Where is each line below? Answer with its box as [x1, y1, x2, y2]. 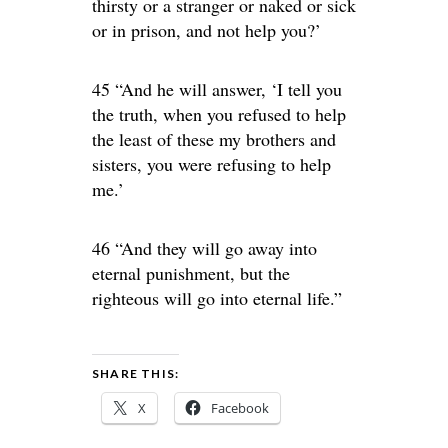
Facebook [211, 399, 269, 417]
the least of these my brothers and [92, 127, 336, 151]
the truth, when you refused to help [92, 102, 346, 126]
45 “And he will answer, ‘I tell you [92, 77, 342, 101]
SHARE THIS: [92, 366, 180, 381]
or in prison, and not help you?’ [92, 18, 321, 42]
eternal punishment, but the [92, 261, 290, 285]
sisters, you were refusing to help [92, 152, 331, 176]
